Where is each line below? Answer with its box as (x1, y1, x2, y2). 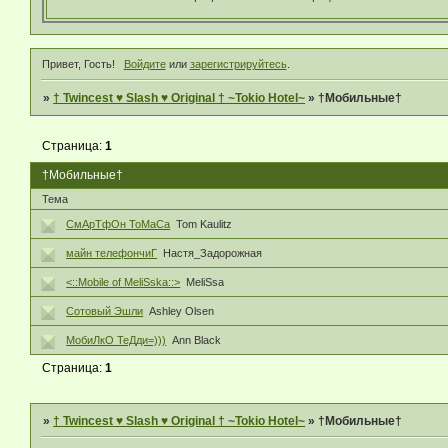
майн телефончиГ (66, 246, 158, 259)
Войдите (123, 57, 166, 70)
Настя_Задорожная (163, 246, 263, 259)
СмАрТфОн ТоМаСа (66, 217, 171, 230)
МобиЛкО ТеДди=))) (66, 333, 167, 346)
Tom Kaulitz (176, 217, 233, 230)
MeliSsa (186, 275, 225, 288)
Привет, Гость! (42, 57, 115, 70)
